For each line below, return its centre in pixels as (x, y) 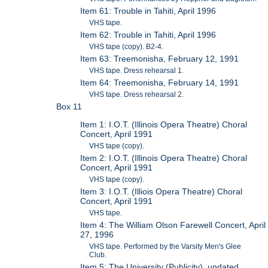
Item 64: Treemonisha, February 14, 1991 (160, 82)
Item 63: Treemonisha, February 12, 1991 (160, 58)
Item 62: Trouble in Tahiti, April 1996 (148, 34)
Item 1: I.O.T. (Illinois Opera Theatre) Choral (164, 124)
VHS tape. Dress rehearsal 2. (137, 94)
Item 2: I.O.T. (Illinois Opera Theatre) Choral (164, 158)
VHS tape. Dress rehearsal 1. (137, 70)
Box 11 (69, 106)
